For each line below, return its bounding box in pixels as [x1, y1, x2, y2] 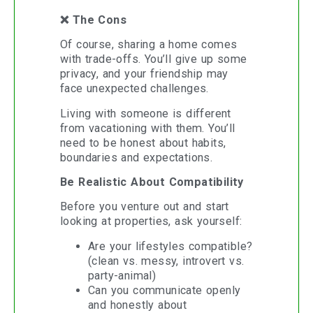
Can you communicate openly [88, 283, 241, 297]
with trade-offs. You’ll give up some [60, 52, 247, 66]
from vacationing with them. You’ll [60, 121, 235, 135]
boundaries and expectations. [60, 150, 213, 164]
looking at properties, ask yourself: [60, 214, 242, 228]
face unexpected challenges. [60, 82, 209, 96]
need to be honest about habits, [60, 136, 226, 150]
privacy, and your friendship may [60, 67, 228, 81]
